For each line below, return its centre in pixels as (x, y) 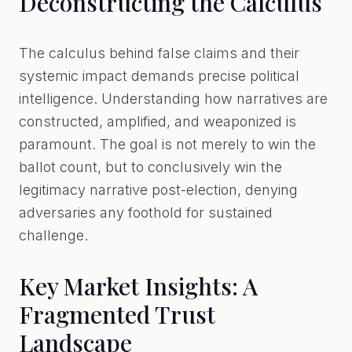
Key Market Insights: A (138, 286)
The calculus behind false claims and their (159, 53)
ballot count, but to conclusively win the (150, 167)
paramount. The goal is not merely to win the (167, 144)
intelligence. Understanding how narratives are (173, 99)
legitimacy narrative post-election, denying (158, 190)
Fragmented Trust (117, 314)
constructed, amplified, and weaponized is (158, 121)
